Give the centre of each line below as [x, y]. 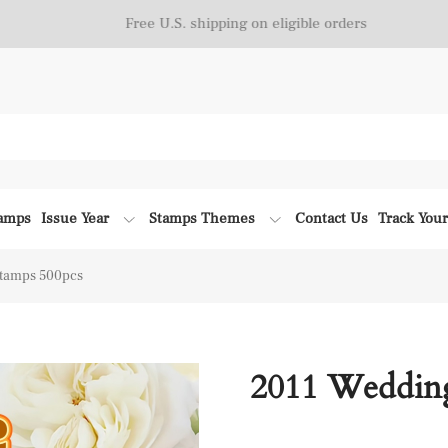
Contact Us [331, 218]
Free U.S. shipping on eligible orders [224, 23]
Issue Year [75, 218]
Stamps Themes [202, 218]
